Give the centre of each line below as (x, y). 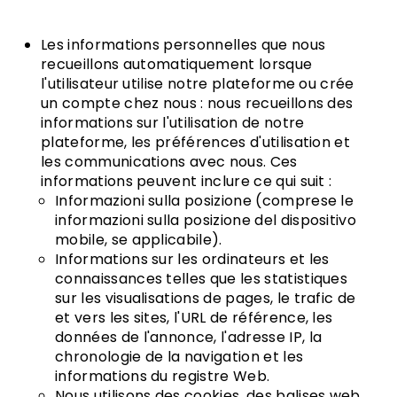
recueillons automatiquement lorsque (177, 64)
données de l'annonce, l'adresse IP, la (189, 337)
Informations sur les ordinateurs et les (192, 259)
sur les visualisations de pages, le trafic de (206, 298)
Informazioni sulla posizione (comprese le (205, 201)
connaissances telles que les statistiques (202, 279)
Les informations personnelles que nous (183, 45)
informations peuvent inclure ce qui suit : (187, 181)
